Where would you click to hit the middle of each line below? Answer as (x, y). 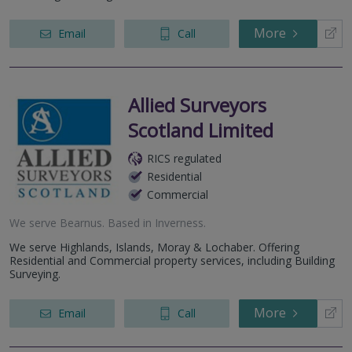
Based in (130, 223)
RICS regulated (184, 159)
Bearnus (81, 223)
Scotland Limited (201, 130)
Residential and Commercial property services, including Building (172, 261)
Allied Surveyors (197, 105)
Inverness (179, 223)
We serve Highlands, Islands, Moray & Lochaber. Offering (154, 247)
